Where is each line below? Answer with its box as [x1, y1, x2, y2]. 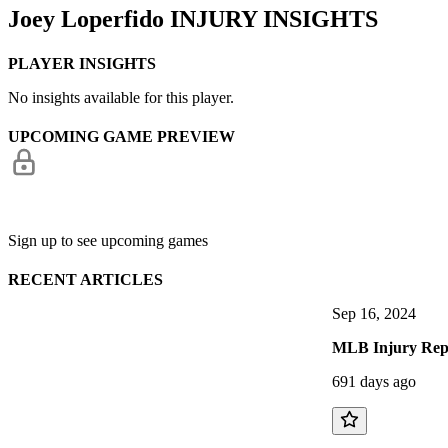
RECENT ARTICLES [8, 271, 163, 289]
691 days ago [332, 373, 416, 391]
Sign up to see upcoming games [8, 232, 208, 249]
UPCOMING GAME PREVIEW [8, 128, 235, 145]
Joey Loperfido [8, 6, 164, 33]
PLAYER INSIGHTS [8, 54, 156, 72]
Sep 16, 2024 [332, 305, 416, 323]
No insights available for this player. [8, 88, 234, 106]
